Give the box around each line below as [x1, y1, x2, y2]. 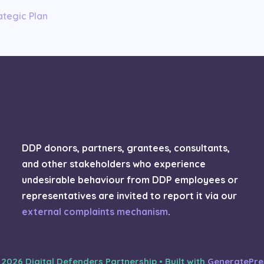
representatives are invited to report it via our [22, 189, 237, 202]
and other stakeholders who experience [22, 157, 206, 170]
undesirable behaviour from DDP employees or [22, 173, 239, 186]
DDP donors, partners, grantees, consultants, [22, 141, 230, 154]
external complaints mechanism [22, 205, 169, 217]
